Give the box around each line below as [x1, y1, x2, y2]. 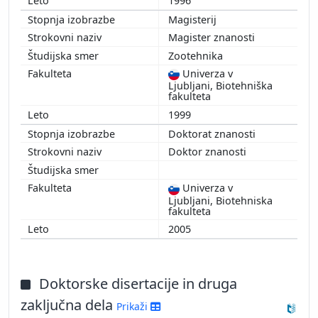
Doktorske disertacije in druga [39, 273, 237, 293]
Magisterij [168, 12, 219, 26]
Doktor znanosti [168, 145, 249, 159]
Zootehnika [168, 48, 226, 62]
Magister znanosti [168, 31, 258, 45]
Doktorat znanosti [168, 126, 258, 141]
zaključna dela [21, 295, 116, 314]
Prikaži [116, 299, 150, 313]
